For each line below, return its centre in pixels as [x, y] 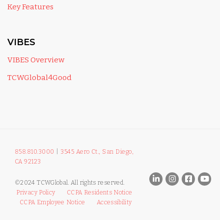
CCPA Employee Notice [53, 202]
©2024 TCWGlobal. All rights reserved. [74, 182]
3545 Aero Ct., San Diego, [97, 152]
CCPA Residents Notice [99, 192]
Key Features [30, 7]
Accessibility [114, 202]
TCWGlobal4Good [40, 78]
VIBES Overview [36, 60]
